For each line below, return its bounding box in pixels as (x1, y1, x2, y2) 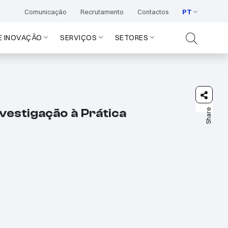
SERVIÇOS (60, 33, 97, 42)
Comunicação (24, 8, 67, 16)
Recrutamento (80, 8, 124, 16)
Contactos (137, 8, 168, 16)
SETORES (115, 33, 149, 42)
